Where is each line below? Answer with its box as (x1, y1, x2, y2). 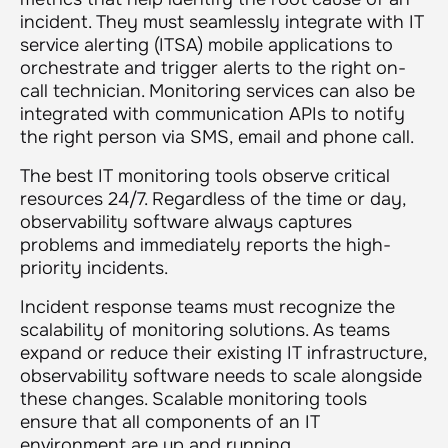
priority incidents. (20, 256, 168, 279)
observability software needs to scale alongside (20, 364, 422, 387)
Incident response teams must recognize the (20, 295, 395, 318)
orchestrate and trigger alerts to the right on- (20, 56, 406, 79)
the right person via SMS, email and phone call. (20, 125, 414, 148)
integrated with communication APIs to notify (20, 102, 405, 125)
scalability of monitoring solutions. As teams (20, 318, 390, 341)
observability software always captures (20, 210, 352, 233)
